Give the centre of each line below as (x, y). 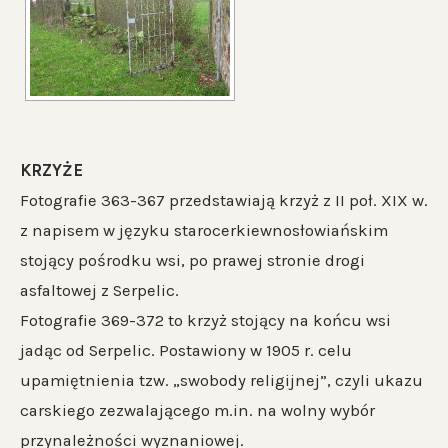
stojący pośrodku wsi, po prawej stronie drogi (192, 260)
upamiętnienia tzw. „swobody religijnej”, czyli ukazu (221, 380)
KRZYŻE (51, 170)
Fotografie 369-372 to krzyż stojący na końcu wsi (205, 320)
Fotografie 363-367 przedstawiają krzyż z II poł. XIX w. (224, 200)
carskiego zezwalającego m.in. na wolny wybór (197, 410)
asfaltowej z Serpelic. (99, 290)
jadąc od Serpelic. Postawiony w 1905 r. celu (186, 350)
